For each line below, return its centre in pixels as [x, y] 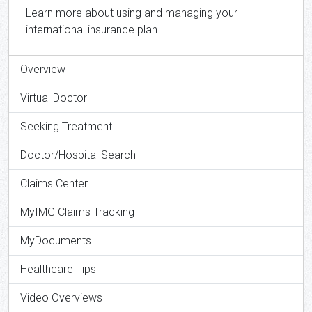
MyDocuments [56, 240]
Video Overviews [61, 297]
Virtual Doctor [54, 97]
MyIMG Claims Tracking [77, 212]
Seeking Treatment [66, 126]
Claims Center [54, 183]
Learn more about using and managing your [132, 13]
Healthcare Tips [58, 269]
